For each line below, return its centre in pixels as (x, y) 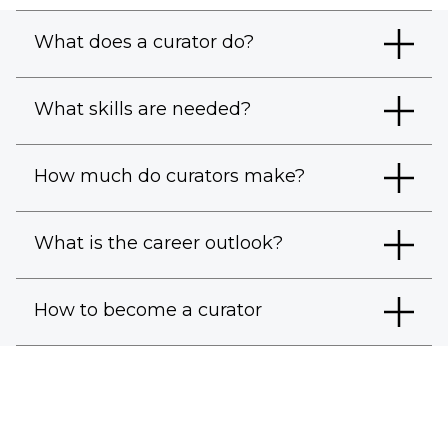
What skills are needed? (142, 109)
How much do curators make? (169, 176)
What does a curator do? (144, 42)
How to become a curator (148, 310)
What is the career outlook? (158, 243)
